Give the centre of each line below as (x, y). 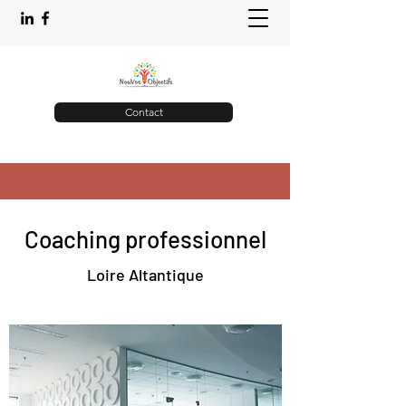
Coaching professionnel (145, 239)
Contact (144, 112)
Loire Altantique (145, 275)
